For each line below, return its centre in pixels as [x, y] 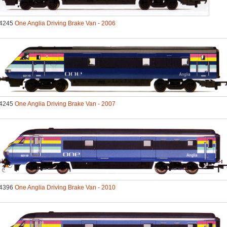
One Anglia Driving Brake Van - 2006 [65, 23]
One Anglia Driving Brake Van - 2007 [65, 104]
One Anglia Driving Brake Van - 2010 [65, 187]
